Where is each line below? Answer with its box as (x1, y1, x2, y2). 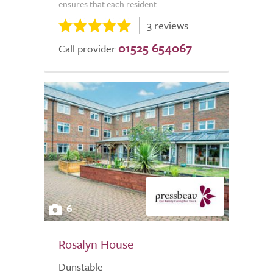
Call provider (58, 41, 116, 56)
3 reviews (147, 18, 188, 33)
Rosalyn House (58, 235, 133, 253)
